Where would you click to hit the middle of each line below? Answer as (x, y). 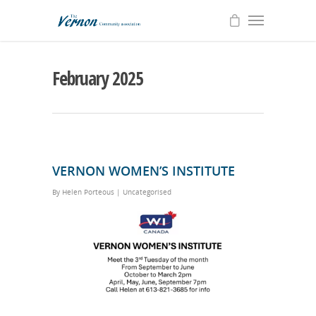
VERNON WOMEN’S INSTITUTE (144, 171)
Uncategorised (147, 192)
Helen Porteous (88, 192)
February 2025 (98, 78)
